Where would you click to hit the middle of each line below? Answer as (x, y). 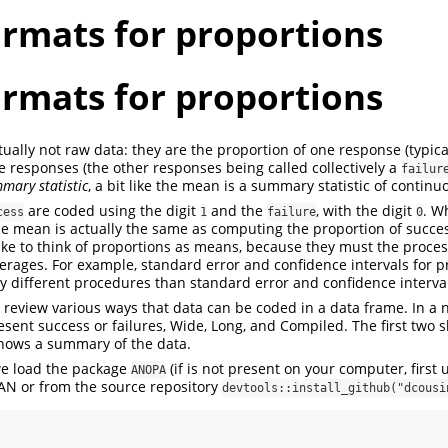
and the (237, 210)
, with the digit (366, 210)
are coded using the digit (112, 210)
